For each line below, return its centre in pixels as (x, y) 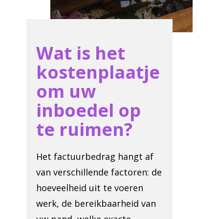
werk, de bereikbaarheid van (96, 203)
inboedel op (88, 110)
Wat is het (81, 53)
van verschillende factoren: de (99, 172)
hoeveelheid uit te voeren (90, 188)
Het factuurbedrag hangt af (95, 156)
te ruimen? (84, 129)
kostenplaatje (98, 72)
